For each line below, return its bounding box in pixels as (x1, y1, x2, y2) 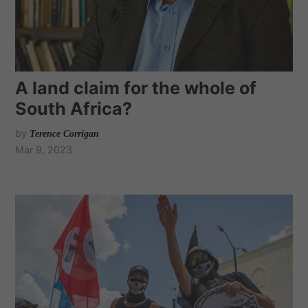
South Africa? (15, 98, 133, 119)
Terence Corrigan (30, 127, 100, 139)
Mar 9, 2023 (15, 143, 73, 155)
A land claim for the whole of (15, 77, 257, 98)
